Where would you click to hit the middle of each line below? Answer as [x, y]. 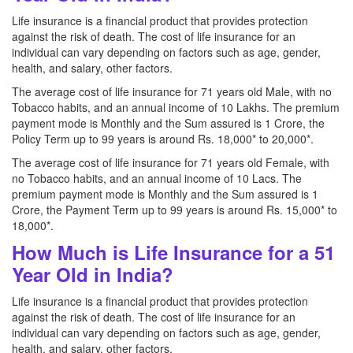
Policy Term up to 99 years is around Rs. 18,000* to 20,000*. [163, 139]
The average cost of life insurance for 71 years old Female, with [171, 162]
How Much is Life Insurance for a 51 [173, 252]
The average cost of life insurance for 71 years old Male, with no [172, 91]
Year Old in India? [93, 274]
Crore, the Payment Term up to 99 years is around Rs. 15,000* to [175, 210]
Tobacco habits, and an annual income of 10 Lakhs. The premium [176, 107]
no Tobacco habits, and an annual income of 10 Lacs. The [157, 178]
